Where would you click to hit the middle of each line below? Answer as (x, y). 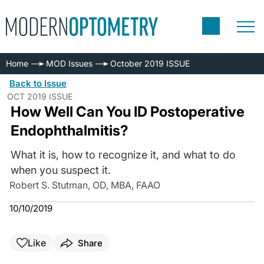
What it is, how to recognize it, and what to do (123, 155)
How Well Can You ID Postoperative (127, 112)
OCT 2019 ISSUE (40, 96)
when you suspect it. (60, 170)
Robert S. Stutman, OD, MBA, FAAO (85, 185)
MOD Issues (69, 63)
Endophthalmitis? (69, 131)
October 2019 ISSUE (150, 63)
